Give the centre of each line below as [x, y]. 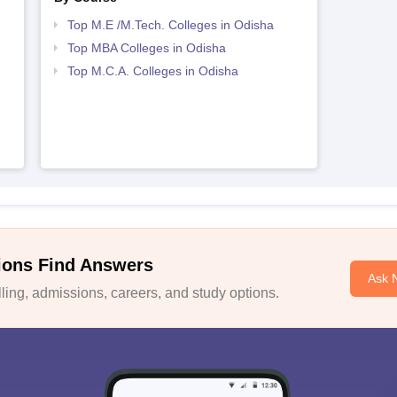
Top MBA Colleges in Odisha [146, 48]
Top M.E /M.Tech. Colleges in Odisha [170, 25]
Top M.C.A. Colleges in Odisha [152, 71]
